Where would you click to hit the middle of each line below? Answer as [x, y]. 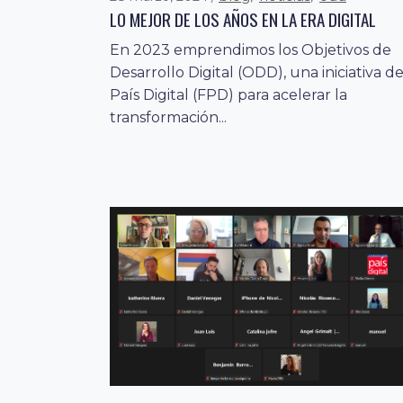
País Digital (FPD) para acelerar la [228, 95]
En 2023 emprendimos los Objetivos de [251, 50]
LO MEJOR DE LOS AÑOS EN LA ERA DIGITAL [243, 19]
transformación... [168, 118]
